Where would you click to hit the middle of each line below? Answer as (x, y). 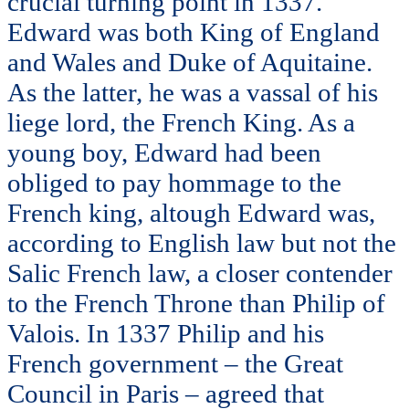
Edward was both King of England (194, 32)
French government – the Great (175, 364)
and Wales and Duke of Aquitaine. (190, 63)
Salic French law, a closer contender (200, 273)
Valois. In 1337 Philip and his (166, 334)
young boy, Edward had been (164, 153)
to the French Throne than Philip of (196, 304)
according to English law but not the (202, 243)
